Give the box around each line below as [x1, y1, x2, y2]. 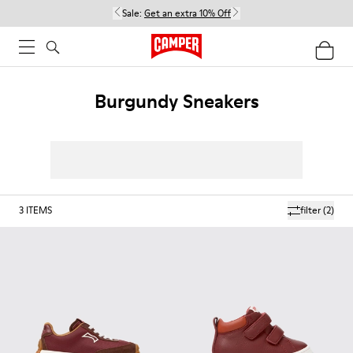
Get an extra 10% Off [144, 6, 231, 20]
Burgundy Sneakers [94, 88, 259, 114]
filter [300, 203, 321, 217]
